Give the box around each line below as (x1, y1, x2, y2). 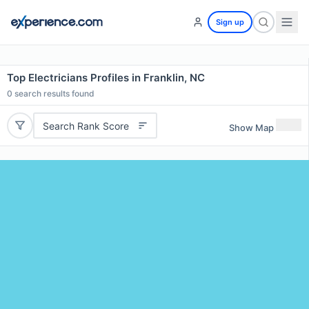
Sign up (216, 17, 244, 27)
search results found (12, 88, 94, 99)
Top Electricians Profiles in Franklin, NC (7, 71, 205, 84)
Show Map (229, 121, 274, 133)
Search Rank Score (42, 119, 129, 132)
